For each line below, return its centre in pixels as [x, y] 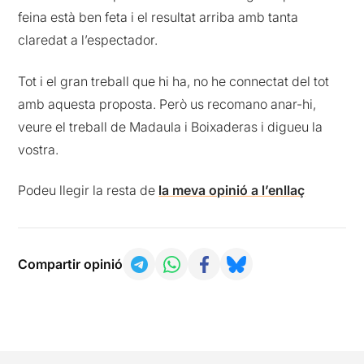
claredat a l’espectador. [88, 40]
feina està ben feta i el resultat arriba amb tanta [158, 17]
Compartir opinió [71, 264]
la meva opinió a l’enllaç [232, 191]
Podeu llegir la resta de [89, 191]
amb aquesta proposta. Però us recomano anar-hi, [167, 104]
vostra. [39, 149]
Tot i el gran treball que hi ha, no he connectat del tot [174, 81]
